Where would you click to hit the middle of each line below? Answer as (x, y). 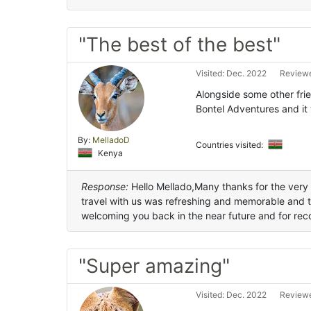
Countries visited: (230, 145)
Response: (105, 187)
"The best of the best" (179, 45)
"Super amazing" (154, 266)
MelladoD (111, 140)
